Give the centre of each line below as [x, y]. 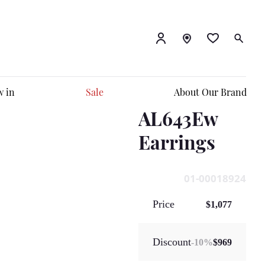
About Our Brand [210, 92]
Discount [172, 242]
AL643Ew [178, 118]
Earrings [177, 142]
